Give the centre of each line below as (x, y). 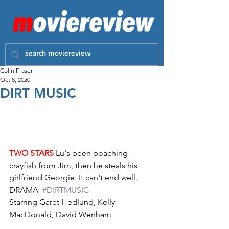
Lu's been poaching (92, 153)
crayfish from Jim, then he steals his (74, 166)
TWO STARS (31, 153)
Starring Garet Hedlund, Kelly (63, 202)
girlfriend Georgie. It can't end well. (73, 178)
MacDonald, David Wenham (60, 215)
